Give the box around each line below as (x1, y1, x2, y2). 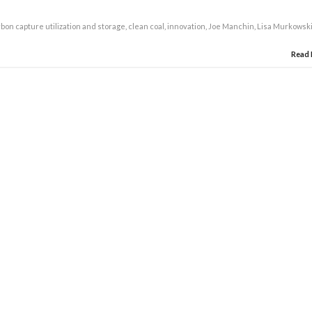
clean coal (128, 22, 165, 31)
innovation (167, 22, 206, 31)
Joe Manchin (208, 22, 255, 31)
